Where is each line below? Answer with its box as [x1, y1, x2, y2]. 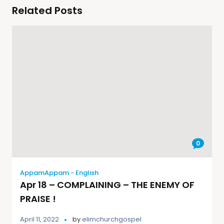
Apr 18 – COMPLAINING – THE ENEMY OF [20, 178, 194, 191]
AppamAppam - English [20, 168, 98, 178]
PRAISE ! [20, 192, 56, 205]
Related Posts [12, 3, 82, 18]
